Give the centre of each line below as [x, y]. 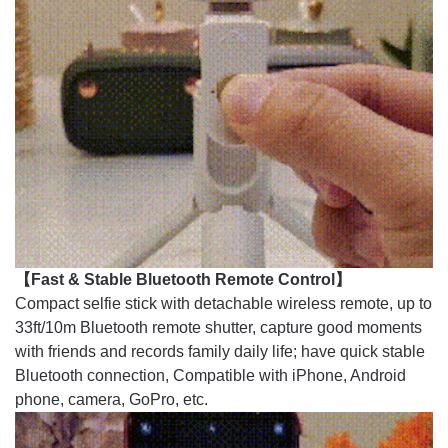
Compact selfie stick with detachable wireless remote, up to [223, 303]
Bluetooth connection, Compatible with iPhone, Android [210, 375]
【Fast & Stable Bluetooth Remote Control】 [183, 279]
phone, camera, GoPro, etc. [111, 399]
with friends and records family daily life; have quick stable [220, 351]
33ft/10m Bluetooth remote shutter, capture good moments [218, 327]
